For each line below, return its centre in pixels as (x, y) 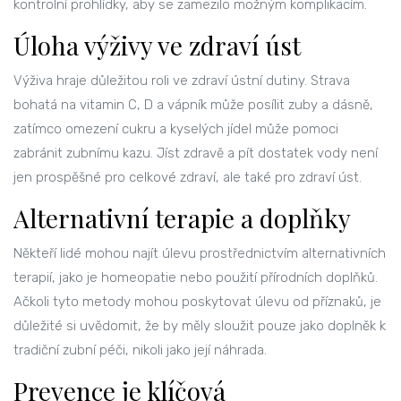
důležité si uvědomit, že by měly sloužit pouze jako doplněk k (200, 326)
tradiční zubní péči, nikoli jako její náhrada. (140, 350)
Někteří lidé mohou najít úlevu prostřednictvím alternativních (200, 254)
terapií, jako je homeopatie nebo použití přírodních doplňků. (196, 278)
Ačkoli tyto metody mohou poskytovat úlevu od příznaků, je (197, 302)
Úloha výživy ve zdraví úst (157, 46)
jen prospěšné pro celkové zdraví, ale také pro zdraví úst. (188, 178)
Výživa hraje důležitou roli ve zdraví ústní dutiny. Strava (182, 81)
